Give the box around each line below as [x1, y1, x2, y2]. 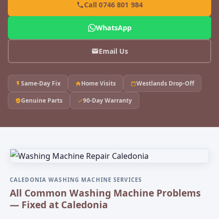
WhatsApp [95, 23, 131, 32]
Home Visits [81, 79, 116, 88]
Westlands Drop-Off [136, 79, 194, 88]
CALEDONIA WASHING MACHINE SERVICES [10, 176, 142, 183]
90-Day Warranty [83, 96, 132, 105]
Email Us [98, 46, 128, 56]
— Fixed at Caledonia [10, 198, 108, 211]
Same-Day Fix [21, 79, 61, 88]
